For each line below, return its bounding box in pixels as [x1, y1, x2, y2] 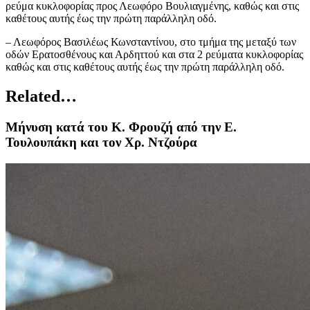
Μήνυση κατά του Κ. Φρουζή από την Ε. [6, 119, 237, 134]
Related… [6, 86, 77, 105]
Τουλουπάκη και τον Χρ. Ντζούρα [6, 134, 197, 149]
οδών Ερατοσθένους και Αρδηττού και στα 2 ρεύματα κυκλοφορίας [6, 48, 303, 61]
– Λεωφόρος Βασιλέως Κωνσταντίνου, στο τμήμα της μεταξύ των [6, 36, 296, 48]
